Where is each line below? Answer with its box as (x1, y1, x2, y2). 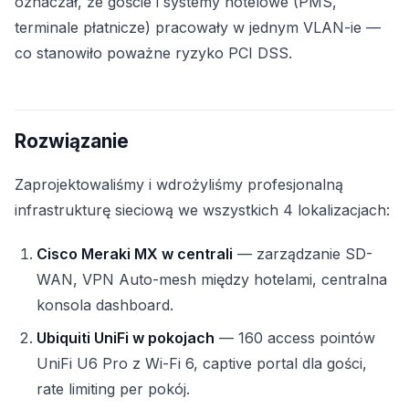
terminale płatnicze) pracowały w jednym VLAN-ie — (15, 18, 381, 37)
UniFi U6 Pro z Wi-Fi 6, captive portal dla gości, (37, 354, 367, 372)
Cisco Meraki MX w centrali (37, 245, 233, 263)
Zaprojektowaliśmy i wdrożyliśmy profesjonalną (15, 175, 343, 194)
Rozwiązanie (15, 130, 129, 152)
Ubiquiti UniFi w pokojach (37, 329, 215, 347)
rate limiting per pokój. (37, 380, 190, 398)
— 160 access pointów (215, 329, 375, 347)
